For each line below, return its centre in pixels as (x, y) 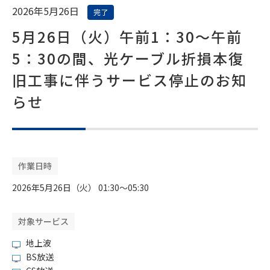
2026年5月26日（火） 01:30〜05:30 (80, 187)
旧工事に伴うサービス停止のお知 (130, 80)
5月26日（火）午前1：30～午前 (127, 36)
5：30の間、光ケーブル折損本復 (128, 58)
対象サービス (43, 221)
